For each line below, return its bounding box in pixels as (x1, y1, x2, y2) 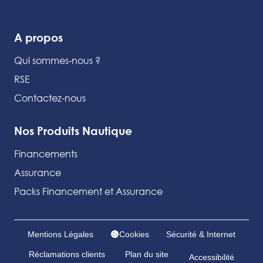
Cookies (119, 229, 149, 239)
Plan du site (125, 249, 169, 259)
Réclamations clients (29, 249, 106, 259)
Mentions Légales (27, 229, 93, 239)
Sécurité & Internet (166, 229, 236, 239)
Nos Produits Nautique (14, 123, 132, 137)
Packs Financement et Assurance (14, 184, 163, 197)
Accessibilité (188, 252, 234, 262)
